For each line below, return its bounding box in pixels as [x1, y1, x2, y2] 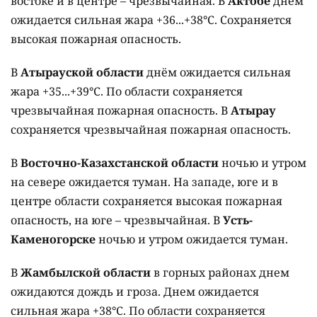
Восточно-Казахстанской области [21, 155, 221, 171]
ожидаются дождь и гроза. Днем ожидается [11, 284, 259, 300]
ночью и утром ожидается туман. [96, 231, 288, 248]
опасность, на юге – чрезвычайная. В [11, 212, 223, 229]
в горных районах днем [154, 265, 289, 281]
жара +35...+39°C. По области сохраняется [11, 83, 243, 100]
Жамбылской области [18, 265, 154, 281]
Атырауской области [21, 64, 144, 81]
